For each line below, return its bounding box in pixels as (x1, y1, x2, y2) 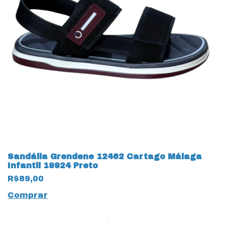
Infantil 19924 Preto (8, 161, 98, 170)
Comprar (8, 191, 48, 199)
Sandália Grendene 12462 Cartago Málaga (8, 152, 202, 161)
